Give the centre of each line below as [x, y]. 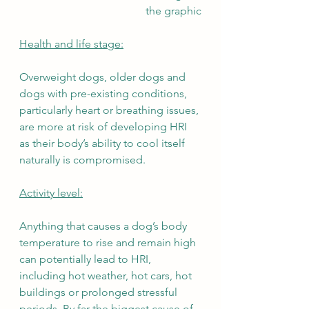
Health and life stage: [71, 43]
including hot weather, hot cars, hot [107, 275]
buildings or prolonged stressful [100, 292]
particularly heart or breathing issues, [110, 110]
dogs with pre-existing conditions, [104, 93]
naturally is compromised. [84, 159]
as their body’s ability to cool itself [103, 143]
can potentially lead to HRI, [87, 259]
